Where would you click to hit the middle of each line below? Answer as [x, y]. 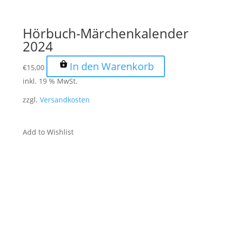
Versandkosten [65, 99]
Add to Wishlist [48, 132]
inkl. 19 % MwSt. [50, 81]
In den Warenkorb [111, 66]
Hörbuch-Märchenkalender [105, 33]
